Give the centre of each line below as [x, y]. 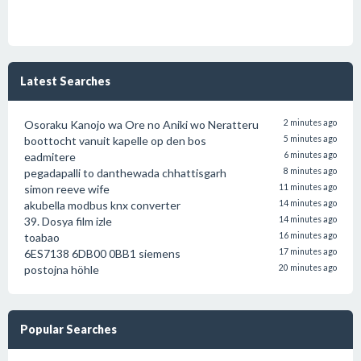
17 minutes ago [308, 251]
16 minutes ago [308, 235]
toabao [42, 237]
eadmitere [50, 157]
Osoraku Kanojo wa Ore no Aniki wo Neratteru [141, 124]
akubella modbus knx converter [102, 205]
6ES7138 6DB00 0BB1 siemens [102, 253]
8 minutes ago [310, 171]
